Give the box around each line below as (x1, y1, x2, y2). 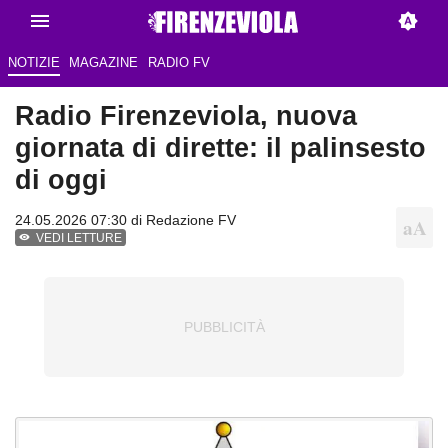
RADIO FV (147, 55, 210, 71)
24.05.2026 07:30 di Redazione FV (15, 212, 236, 229)
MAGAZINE (69, 55, 139, 71)
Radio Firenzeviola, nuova (15, 100, 357, 132)
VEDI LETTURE (36, 231, 123, 246)
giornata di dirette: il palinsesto (15, 132, 426, 164)
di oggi (15, 164, 107, 196)
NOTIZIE (7, 55, 60, 71)
